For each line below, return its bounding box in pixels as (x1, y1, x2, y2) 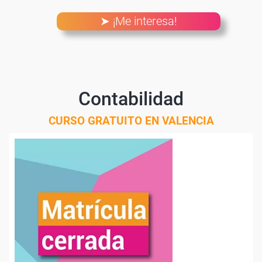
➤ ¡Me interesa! (100, 14, 178, 28)
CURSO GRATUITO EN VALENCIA (48, 114, 214, 127)
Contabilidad (78, 88, 184, 110)
